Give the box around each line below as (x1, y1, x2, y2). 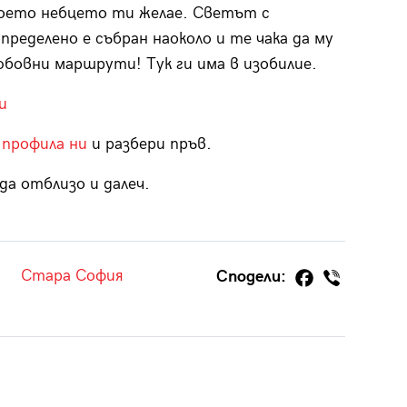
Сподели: (216, 267, 291, 287)
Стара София (20, 266, 124, 286)
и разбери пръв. (86, 134, 212, 154)
